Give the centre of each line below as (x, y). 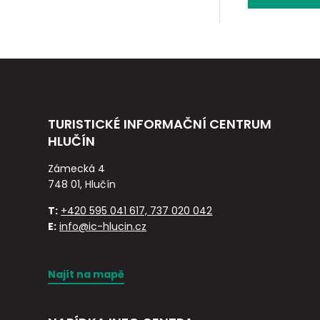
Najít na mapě (86, 275)
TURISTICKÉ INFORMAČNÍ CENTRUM (160, 124)
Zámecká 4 (77, 169)
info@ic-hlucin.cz (103, 227)
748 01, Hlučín (82, 185)
